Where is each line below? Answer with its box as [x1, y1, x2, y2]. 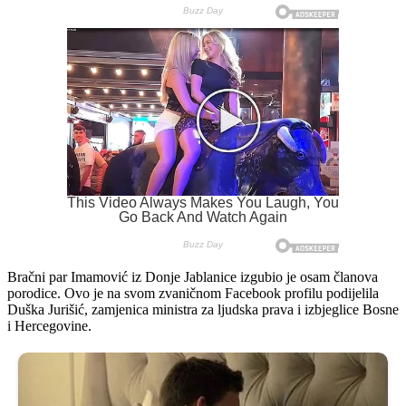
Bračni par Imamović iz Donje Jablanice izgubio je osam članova [7, 268, 378, 285]
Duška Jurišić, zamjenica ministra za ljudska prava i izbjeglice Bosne [7, 301, 399, 317]
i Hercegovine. [7, 317, 92, 333]
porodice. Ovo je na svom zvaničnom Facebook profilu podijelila [7, 285, 379, 301]
